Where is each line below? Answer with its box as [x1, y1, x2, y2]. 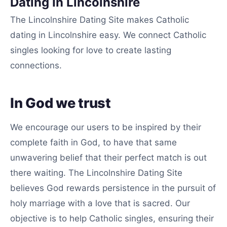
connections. [10, 60, 62, 70]
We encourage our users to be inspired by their [10, 122, 201, 132]
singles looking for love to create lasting [10, 45, 171, 55]
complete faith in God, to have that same [10, 137, 177, 147]
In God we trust [10, 95, 111, 111]
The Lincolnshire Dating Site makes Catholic [10, 15, 189, 25]
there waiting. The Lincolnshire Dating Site [10, 168, 182, 178]
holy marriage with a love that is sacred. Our [10, 198, 190, 208]
